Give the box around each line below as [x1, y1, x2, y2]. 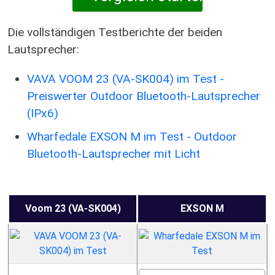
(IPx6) [27, 106, 58, 120]
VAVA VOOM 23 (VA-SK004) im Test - [27, 72, 224, 86]
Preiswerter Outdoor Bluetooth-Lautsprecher [27, 89, 260, 103]
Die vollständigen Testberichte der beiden [7, 25, 222, 39]
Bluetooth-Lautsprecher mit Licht [27, 147, 200, 161]
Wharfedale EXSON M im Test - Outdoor [27, 130, 237, 144]
